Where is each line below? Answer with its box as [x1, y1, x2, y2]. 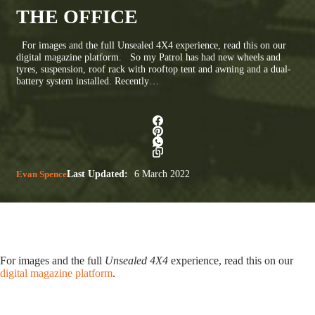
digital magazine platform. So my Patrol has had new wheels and [16, 51, 281, 63]
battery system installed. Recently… [16, 75, 159, 86]
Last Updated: [67, 168, 128, 179]
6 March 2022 [131, 168, 190, 179]
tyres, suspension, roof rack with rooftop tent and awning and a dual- [16, 63, 291, 75]
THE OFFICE [16, 5, 138, 27]
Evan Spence [16, 168, 67, 179]
